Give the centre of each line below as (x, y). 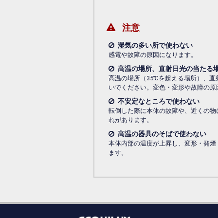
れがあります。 (131, 120)
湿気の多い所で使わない (155, 45)
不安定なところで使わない (159, 101)
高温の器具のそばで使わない (162, 134)
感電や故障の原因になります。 (153, 54)
